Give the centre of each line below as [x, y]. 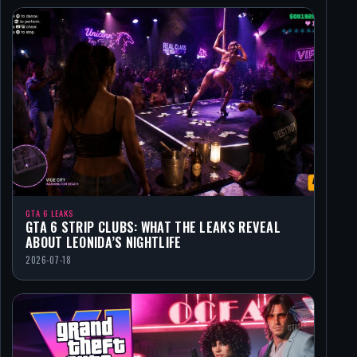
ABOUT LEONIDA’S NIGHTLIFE [104, 243]
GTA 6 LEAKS [49, 213]
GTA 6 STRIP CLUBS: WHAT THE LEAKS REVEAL [153, 228]
